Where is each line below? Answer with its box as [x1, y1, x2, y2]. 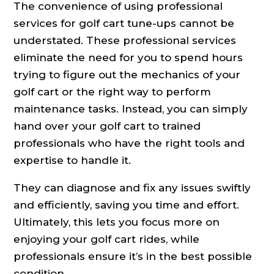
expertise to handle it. [13, 154, 131, 167]
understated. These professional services [13, 34, 237, 47]
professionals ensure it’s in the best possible [13, 250, 253, 263]
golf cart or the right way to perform [13, 86, 212, 98]
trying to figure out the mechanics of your [13, 68, 241, 81]
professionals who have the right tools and [13, 137, 245, 150]
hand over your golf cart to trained [13, 120, 201, 133]
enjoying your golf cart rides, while [13, 233, 200, 246]
